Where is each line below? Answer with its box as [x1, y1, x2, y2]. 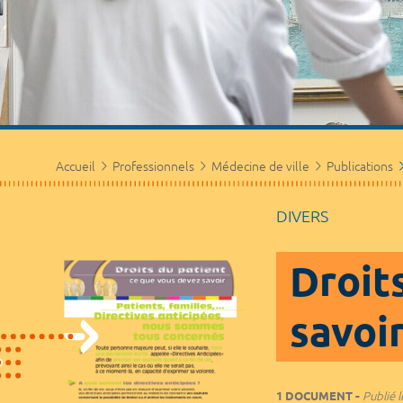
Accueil [56, 158, 95, 174]
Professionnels [112, 158, 194, 174]
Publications [327, 158, 393, 174]
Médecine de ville [211, 158, 309, 174]
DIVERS [276, 206, 328, 225]
